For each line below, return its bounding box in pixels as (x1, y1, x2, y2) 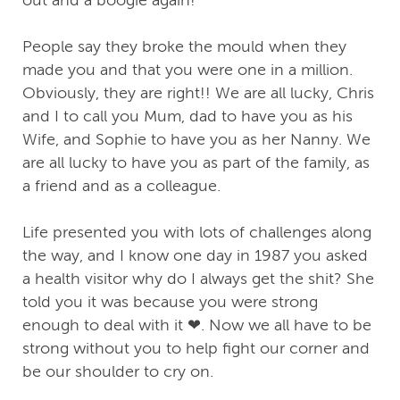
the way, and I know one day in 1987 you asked (22, 246, 368, 265)
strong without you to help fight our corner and (22, 339, 370, 358)
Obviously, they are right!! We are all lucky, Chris (22, 84, 374, 103)
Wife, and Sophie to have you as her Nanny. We (22, 130, 371, 149)
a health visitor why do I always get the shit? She (22, 270, 374, 288)
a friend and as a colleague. (22, 177, 221, 196)
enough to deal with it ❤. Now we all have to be (22, 316, 371, 335)
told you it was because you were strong (22, 293, 318, 312)
